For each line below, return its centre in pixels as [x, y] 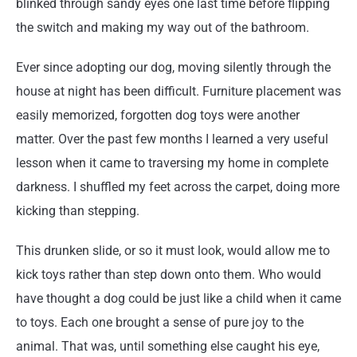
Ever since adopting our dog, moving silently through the [173, 67]
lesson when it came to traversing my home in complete [172, 163]
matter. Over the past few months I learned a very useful [172, 139]
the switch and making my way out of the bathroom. [163, 27]
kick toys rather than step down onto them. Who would [169, 275]
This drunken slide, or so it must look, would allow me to [173, 251]
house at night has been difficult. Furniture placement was [178, 91]
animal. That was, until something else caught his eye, [168, 346]
